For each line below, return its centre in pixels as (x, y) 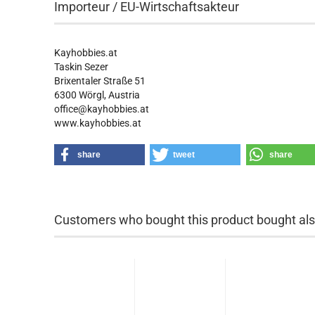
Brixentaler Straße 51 (100, 81)
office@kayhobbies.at (102, 109)
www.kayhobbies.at (98, 123)
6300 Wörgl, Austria (97, 95)
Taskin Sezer (82, 67)
